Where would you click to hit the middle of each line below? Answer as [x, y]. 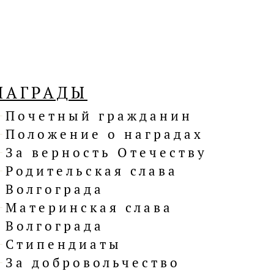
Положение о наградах [105, 134]
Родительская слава [92, 171]
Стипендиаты [64, 244]
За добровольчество [93, 263]
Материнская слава [89, 208]
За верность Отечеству [106, 153]
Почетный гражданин [99, 116]
